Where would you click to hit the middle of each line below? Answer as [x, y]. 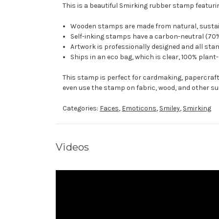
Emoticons [139, 109]
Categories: [81, 109]
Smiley [170, 109]
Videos [73, 147]
